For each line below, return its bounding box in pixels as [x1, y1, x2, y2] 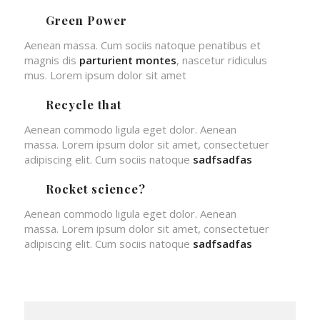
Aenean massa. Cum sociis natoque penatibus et [24, 38, 261, 52]
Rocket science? [45, 181, 146, 196]
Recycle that [45, 96, 121, 112]
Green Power [45, 12, 127, 28]
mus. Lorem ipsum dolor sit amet [24, 68, 186, 82]
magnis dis [24, 53, 79, 67]
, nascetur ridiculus [176, 53, 267, 67]
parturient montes [79, 53, 176, 67]
